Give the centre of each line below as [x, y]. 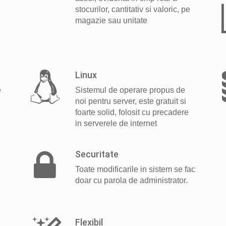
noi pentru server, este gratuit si [131, 101]
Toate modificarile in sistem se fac [135, 169]
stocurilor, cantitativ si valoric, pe [133, 9]
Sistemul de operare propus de [130, 90]
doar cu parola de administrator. [131, 180]
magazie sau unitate [111, 20]
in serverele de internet [116, 123]
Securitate [97, 154]
